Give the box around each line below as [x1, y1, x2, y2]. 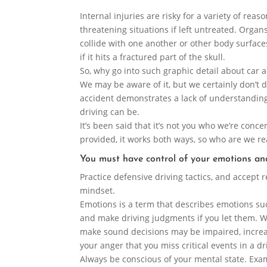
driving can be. [80, 106, 140, 118]
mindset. [80, 185, 116, 197]
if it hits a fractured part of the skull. [80, 51, 226, 63]
